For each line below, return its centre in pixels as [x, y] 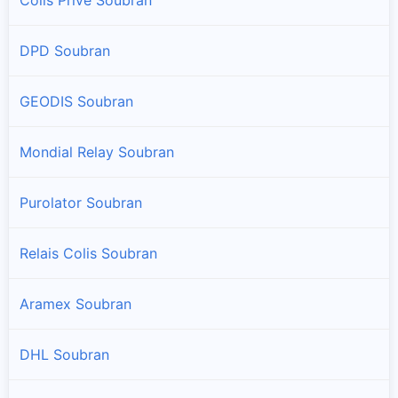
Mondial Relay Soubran [97, 151]
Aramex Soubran [76, 303]
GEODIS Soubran [76, 101]
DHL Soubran [64, 354]
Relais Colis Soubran [88, 253]
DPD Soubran [65, 50]
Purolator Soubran [81, 202]
